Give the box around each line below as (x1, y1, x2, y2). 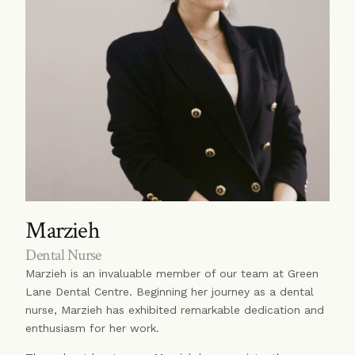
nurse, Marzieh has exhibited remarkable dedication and (25, 303, 325, 317)
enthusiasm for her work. (25, 322, 160, 335)
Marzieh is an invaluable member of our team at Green (25, 267, 319, 281)
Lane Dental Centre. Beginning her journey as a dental (25, 285, 315, 299)
